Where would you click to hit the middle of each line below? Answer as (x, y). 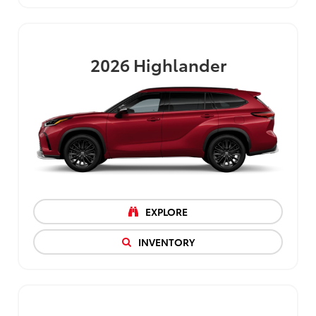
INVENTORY (165, 242)
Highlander (180, 64)
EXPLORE (165, 212)
